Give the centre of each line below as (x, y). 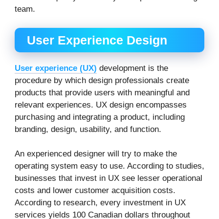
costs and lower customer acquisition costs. (95, 191)
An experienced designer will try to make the (96, 154)
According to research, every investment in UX (100, 203)
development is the (132, 68)
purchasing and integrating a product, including (100, 117)
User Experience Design (97, 40)
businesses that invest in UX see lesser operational (109, 178)
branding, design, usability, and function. (88, 129)
